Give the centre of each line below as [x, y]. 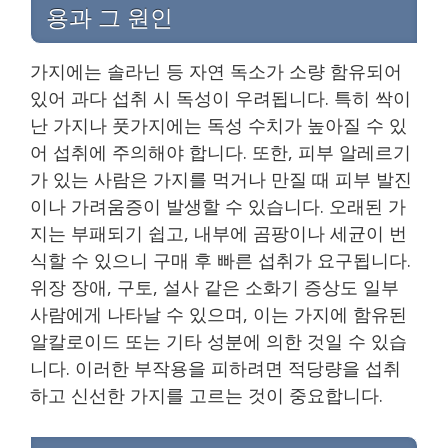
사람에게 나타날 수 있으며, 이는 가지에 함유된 [218, 314]
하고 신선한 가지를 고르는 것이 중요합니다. [206, 395]
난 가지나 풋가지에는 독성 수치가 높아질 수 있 [218, 125]
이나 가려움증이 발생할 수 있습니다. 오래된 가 [218, 206]
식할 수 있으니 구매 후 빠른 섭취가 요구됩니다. [220, 260]
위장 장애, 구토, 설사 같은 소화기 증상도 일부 [214, 287]
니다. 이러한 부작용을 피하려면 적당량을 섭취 [215, 368]
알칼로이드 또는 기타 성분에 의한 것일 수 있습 [218, 341]
